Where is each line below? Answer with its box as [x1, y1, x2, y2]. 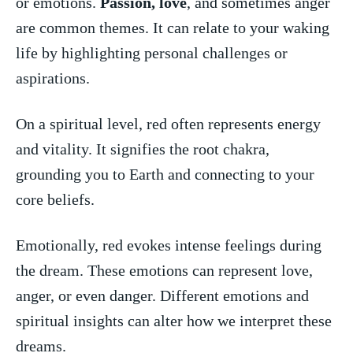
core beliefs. [16, 190, 95, 208]
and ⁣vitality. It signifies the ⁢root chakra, [16, 139, 269, 158]
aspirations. [16, 69, 90, 87]
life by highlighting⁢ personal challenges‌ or [16, 43, 288, 61]
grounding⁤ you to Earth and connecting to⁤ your [16, 165, 314, 183]
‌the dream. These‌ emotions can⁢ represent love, [16, 261, 313, 279]
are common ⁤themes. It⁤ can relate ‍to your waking [16, 18, 329, 36]
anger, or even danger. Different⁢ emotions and [16, 286, 309, 304]
